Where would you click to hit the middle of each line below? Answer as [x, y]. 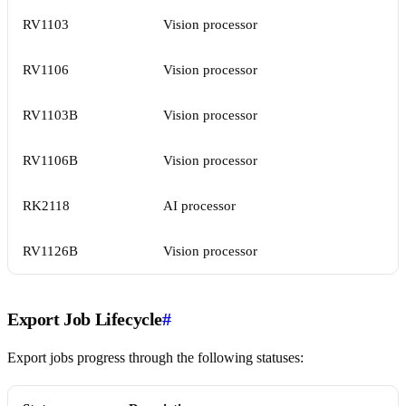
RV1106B [50, 161]
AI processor [199, 206]
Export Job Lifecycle [85, 319]
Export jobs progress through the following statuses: [155, 358]
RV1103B [50, 116]
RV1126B [50, 251]
